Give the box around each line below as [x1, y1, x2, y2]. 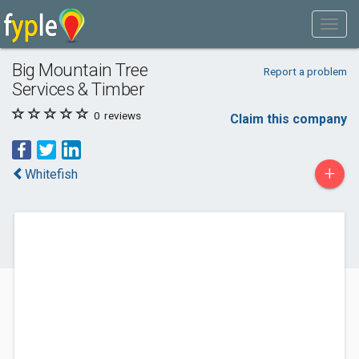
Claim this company [230, 111, 347, 127]
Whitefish [25, 167, 78, 182]
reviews [102, 109, 141, 122]
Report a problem [263, 65, 347, 78]
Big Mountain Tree [12, 59, 148, 80]
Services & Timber [12, 79, 145, 99]
